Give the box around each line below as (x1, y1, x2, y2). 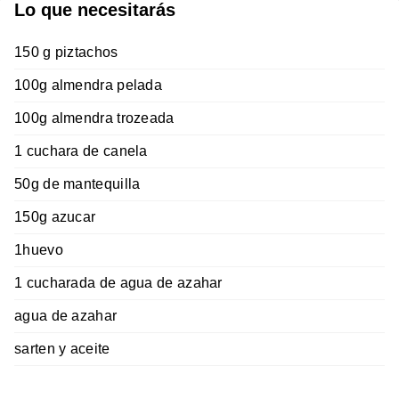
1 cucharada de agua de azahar (14, 274, 223, 290)
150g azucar (14, 208, 96, 224)
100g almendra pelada (14, 77, 162, 93)
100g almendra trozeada (14, 110, 175, 126)
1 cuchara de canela (14, 142, 148, 159)
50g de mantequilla (14, 175, 141, 191)
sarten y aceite (14, 340, 110, 356)
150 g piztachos (14, 44, 118, 60)
